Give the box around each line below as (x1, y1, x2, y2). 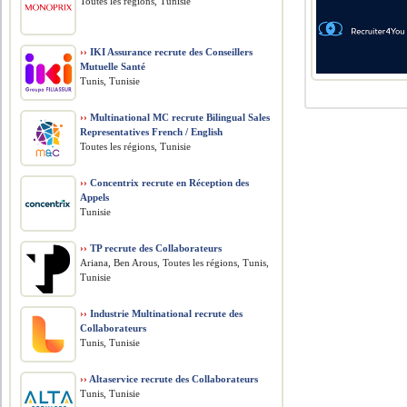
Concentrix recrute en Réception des (87, 177, 250, 188)
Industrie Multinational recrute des (87, 308, 243, 319)
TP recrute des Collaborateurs (87, 243, 223, 253)
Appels (80, 192, 110, 203)
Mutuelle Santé (80, 61, 146, 72)
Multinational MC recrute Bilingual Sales (87, 112, 271, 123)
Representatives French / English (80, 126, 223, 137)
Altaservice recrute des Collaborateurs (87, 373, 259, 384)
